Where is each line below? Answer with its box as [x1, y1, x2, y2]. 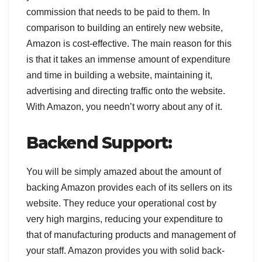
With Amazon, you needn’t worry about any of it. [26, 102, 222, 112]
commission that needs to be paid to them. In [26, 7, 210, 18]
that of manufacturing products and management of [26, 230, 236, 240]
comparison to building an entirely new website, [26, 23, 223, 33]
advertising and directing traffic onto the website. [26, 86, 225, 96]
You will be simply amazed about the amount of [26, 167, 221, 177]
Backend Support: [26, 133, 172, 153]
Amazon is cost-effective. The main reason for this [26, 39, 232, 49]
